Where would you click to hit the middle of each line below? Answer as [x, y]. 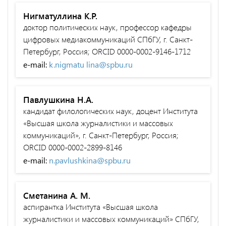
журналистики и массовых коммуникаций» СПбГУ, [111, 218]
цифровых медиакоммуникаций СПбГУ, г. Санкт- [108, 39]
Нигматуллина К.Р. [60, 15]
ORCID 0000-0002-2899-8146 [73, 147]
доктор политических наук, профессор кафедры [107, 27]
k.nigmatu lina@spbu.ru [91, 64]
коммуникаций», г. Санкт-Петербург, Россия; [101, 135]
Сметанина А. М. [57, 195]
